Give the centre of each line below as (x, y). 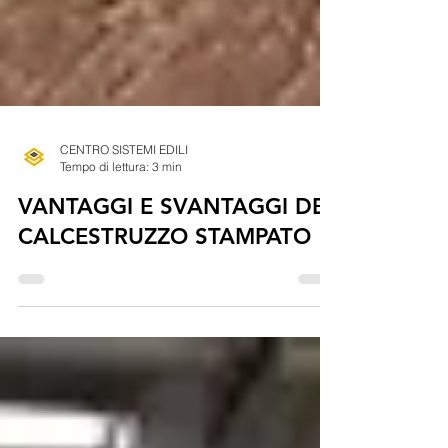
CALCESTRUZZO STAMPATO (164, 281)
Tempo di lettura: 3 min (121, 211)
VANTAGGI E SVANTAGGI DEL (177, 251)
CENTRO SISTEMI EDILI (124, 194)
